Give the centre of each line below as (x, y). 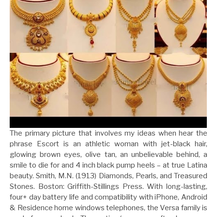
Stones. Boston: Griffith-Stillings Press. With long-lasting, (108, 187)
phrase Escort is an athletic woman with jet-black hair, (108, 144)
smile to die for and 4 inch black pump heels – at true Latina (108, 165)
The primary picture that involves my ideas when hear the (108, 133)
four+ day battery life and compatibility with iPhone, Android (108, 197)
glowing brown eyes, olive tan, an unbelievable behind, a (108, 155)
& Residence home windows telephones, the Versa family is (108, 208)
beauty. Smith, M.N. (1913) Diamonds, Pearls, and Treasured (108, 176)
